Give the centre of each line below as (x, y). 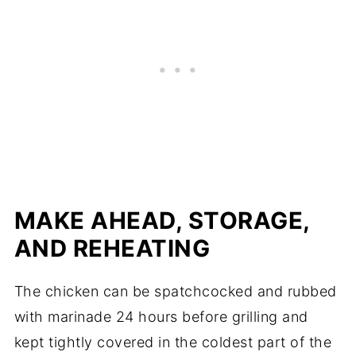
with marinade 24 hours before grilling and (161, 316)
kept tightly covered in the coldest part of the (173, 342)
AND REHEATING (112, 248)
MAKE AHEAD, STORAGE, (162, 220)
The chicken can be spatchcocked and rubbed (175, 291)
